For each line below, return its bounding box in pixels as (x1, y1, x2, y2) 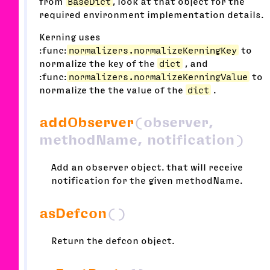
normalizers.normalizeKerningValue (69, 72, 248, 82)
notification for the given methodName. (51, 175, 242, 186)
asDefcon (39, 206, 107, 221)
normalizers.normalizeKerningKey (69, 45, 237, 55)
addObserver (39, 115, 134, 130)
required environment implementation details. (39, 10, 263, 20)
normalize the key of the (39, 58, 157, 69)
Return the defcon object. (51, 236, 174, 246)
